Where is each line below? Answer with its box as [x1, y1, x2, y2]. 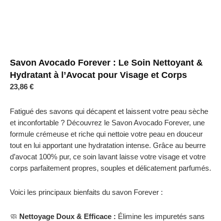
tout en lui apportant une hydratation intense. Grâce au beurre [10, 141, 206, 149]
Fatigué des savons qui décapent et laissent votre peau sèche [10, 107, 208, 115]
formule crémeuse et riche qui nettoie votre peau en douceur [10, 129, 203, 138]
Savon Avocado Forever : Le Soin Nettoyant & [10, 58, 203, 68]
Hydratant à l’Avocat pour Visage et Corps [10, 70, 187, 80]
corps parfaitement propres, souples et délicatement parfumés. [10, 163, 211, 172]
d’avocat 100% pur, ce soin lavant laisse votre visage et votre [10, 152, 206, 161]
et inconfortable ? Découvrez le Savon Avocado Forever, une [10, 118, 205, 127]
